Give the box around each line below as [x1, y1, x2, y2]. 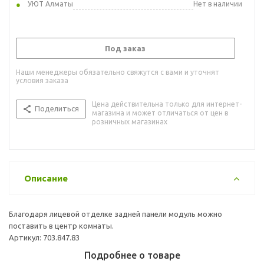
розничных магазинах [92, 117, 167, 126]
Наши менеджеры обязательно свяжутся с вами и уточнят [16, 68, 219, 76]
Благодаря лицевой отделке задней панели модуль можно [9, 209, 222, 218]
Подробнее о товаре [84, 249, 180, 260]
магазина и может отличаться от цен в [92, 108, 228, 117]
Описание [24, 173, 68, 183]
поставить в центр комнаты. [9, 221, 114, 230]
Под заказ [105, 44, 146, 52]
